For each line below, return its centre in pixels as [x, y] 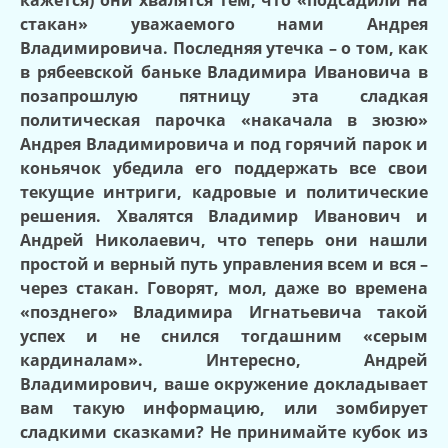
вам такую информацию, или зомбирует [224, 407]
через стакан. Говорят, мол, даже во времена [224, 287]
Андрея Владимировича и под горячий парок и [224, 143]
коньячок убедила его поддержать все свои [224, 167]
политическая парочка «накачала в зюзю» [224, 119]
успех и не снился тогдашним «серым [224, 335]
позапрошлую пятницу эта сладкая [224, 95]
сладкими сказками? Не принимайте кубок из [224, 431]
